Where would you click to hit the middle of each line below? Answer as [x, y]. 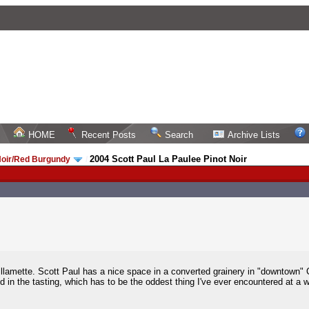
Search [179, 135]
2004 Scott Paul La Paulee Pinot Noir [169, 159]
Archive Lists [253, 135]
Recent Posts [108, 135]
